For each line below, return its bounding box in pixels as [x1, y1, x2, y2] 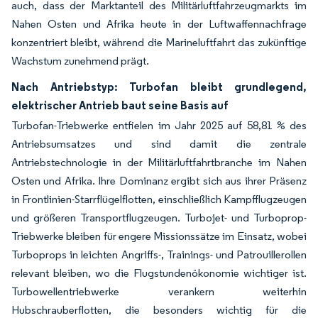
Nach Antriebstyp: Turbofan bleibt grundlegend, [11, 79, 307, 94]
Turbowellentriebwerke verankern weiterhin [11, 284, 307, 298]
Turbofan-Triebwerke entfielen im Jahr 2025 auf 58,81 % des [11, 118, 307, 132]
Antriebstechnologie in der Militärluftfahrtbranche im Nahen [11, 155, 307, 169]
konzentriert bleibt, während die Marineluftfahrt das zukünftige [11, 35, 307, 49]
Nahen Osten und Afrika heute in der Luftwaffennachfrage [11, 16, 307, 31]
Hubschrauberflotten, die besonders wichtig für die [11, 302, 307, 317]
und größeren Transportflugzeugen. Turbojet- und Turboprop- [11, 210, 307, 224]
